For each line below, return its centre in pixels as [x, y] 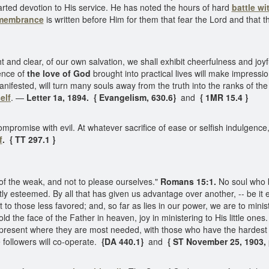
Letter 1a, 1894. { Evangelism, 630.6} [102, 97]
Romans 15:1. [187, 181]
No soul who [242, 181]
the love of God [59, 73]
